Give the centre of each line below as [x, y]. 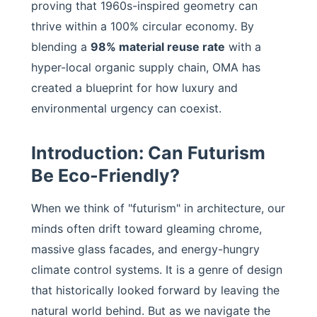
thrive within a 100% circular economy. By [143, 26]
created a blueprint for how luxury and [134, 88]
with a [243, 47]
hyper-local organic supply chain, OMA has [146, 67]
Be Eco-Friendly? [105, 175]
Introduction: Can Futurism [148, 153]
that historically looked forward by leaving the [155, 290]
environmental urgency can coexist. [126, 108]
